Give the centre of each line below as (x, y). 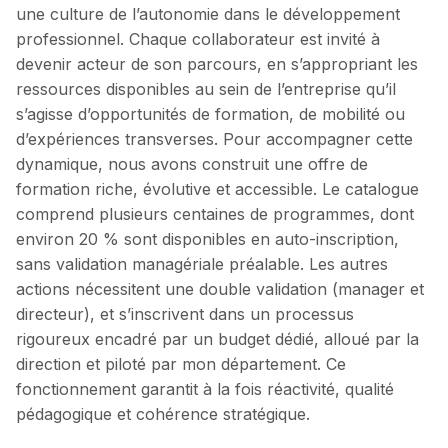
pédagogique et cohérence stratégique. (163, 413)
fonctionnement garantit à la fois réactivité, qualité (205, 388)
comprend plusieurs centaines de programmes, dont (215, 213)
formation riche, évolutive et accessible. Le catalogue (217, 188)
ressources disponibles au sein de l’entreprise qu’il (206, 88)
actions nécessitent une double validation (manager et (220, 288)
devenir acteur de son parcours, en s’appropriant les (217, 63)
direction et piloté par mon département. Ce (181, 363)
